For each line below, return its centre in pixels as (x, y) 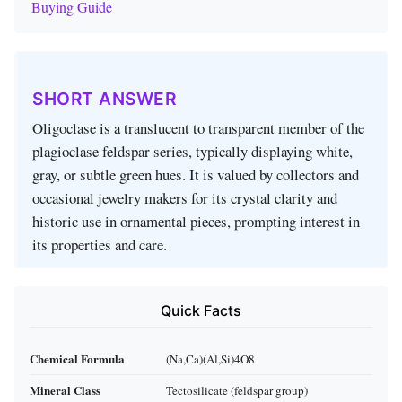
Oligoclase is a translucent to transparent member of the (198, 128)
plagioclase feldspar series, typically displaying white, (192, 152)
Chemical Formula (77, 359)
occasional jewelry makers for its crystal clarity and (185, 198)
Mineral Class (65, 390)
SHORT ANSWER (104, 99)
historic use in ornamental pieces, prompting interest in (196, 222)
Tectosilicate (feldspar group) (237, 391)
